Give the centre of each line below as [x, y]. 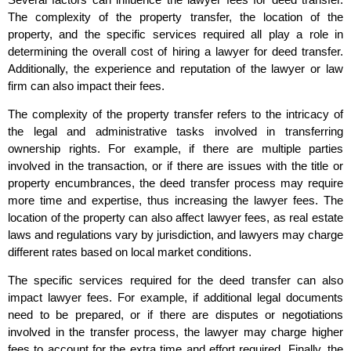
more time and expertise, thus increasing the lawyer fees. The [175, 201]
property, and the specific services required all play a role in [175, 34]
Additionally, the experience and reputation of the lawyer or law [175, 68]
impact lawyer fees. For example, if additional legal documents [175, 298]
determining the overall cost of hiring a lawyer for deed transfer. [175, 51]
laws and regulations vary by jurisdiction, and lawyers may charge [175, 235]
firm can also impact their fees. [86, 85]
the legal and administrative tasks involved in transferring [175, 132]
